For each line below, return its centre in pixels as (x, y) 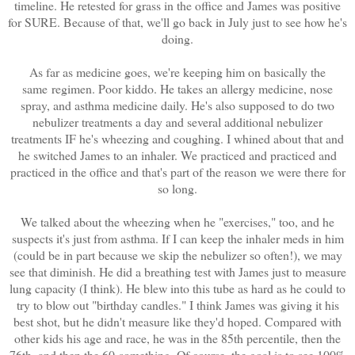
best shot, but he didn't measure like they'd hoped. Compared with (177, 321)
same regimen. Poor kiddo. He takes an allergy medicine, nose (177, 88)
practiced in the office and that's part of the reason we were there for (177, 171)
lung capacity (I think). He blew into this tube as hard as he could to (177, 288)
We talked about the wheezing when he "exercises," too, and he (177, 221)
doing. (177, 38)
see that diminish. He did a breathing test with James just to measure (177, 271)
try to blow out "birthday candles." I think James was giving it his (177, 304)
